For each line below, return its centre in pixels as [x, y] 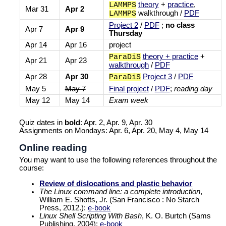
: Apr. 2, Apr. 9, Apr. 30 [117, 123]
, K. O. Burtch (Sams [177, 216]
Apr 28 [36, 77]
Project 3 [157, 77]
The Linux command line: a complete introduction [120, 191]
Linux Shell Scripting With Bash [91, 216]
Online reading [53, 147]
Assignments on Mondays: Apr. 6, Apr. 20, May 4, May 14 [114, 131]
